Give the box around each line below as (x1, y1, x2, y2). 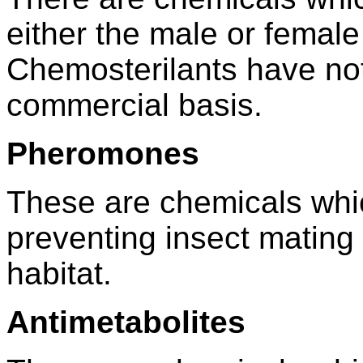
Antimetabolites (6, 305, 246, 340)
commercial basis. (6, 88, 263, 123)
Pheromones (6, 136, 199, 172)
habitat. (6, 256, 112, 292)
